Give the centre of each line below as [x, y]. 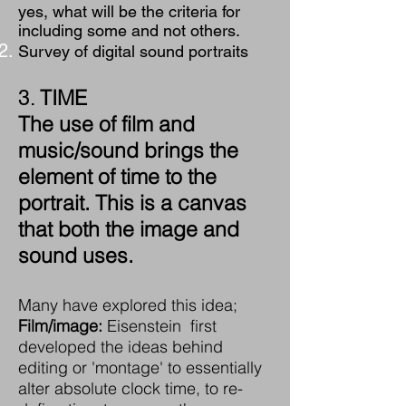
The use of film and [106, 124]
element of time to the [117, 176]
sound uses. [76, 255]
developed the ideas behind [121, 347]
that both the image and [129, 229]
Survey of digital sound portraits [133, 51]
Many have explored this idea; [128, 305]
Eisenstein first [159, 326]
